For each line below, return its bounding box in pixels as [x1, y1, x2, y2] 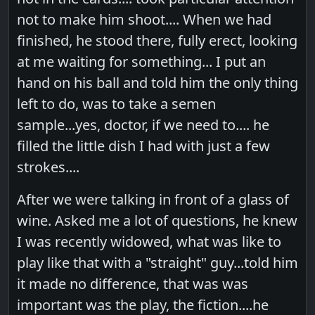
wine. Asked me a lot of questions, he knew [17, 210, 298, 230]
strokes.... [17, 157, 80, 176]
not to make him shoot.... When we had [17, 9, 272, 29]
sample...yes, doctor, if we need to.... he [17, 115, 270, 134]
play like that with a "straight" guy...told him [17, 252, 299, 272]
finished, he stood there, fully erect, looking [17, 30, 298, 50]
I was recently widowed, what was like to [17, 231, 282, 251]
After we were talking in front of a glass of [17, 189, 290, 209]
